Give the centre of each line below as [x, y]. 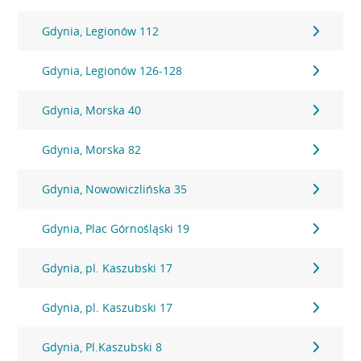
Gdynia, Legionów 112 [101, 31]
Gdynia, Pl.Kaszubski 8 [102, 347]
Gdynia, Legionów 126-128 [112, 71]
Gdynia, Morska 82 [92, 149]
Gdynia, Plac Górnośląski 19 [116, 228]
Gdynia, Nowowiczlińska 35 [115, 189]
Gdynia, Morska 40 [92, 110]
